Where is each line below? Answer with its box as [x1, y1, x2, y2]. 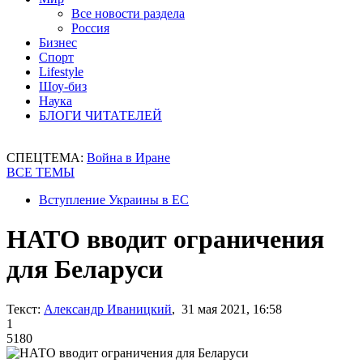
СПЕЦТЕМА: [6, 151, 87, 164]
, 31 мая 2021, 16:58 [172, 301, 282, 316]
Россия [71, 21, 109, 35]
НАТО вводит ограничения [6, 224, 324, 254]
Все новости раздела [71, 6, 185, 20]
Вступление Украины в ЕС [39, 193, 189, 207]
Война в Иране [87, 151, 170, 164]
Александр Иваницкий [44, 301, 172, 316]
